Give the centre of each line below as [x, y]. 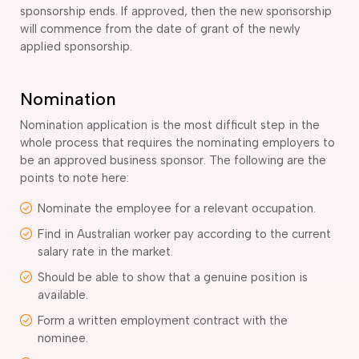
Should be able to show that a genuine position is [173, 277]
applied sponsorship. [76, 46]
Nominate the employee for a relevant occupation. [177, 208]
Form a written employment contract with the [163, 320]
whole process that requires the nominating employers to [177, 142]
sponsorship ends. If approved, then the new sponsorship [176, 11]
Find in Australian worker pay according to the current [184, 234]
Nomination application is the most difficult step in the [170, 125]
